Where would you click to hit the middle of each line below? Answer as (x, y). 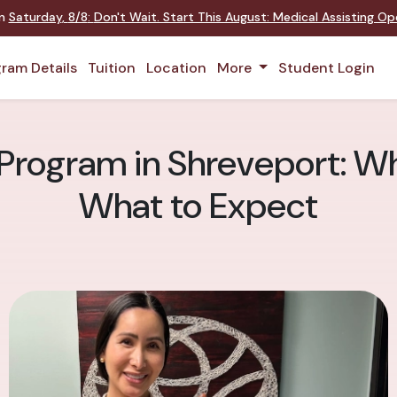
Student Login (326, 68)
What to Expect (198, 206)
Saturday (35, 17)
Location (176, 68)
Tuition (112, 68)
